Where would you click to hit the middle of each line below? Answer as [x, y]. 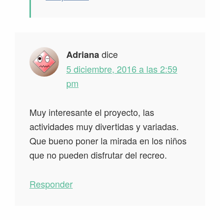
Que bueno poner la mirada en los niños [108, 141]
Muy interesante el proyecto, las [92, 112]
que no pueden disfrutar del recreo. [98, 155]
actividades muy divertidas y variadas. [104, 126]
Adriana [83, 55]
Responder [51, 184]
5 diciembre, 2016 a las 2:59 [122, 69]
